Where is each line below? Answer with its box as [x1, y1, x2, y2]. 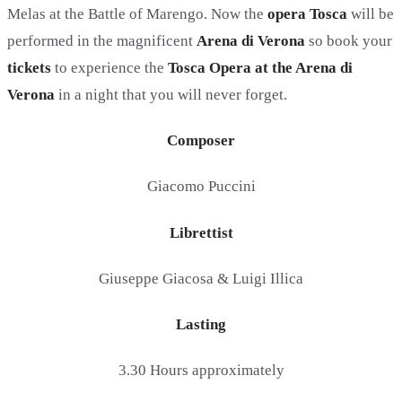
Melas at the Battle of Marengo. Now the [7, 4, 267, 22]
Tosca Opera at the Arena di [168, 58, 353, 76]
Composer [167, 132, 235, 149]
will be [347, 4, 394, 22]
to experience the [55, 58, 168, 76]
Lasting [176, 316, 226, 333]
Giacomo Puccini [146, 178, 256, 196]
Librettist [169, 223, 233, 241]
